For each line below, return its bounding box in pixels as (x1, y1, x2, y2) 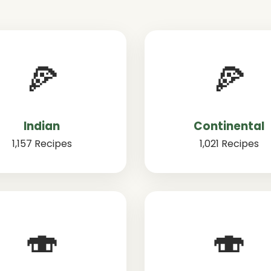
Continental (194, 118, 265, 134)
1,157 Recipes (11, 137, 72, 151)
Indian (24, 118, 60, 134)
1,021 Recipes (199, 137, 259, 151)
